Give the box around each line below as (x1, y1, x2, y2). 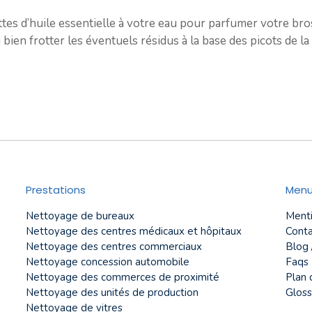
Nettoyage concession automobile (26, 255, 189, 270)
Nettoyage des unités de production (26, 286, 198, 300)
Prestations (26, 182, 86, 198)
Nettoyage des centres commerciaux (26, 240, 202, 254)
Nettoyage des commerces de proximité (26, 270, 219, 285)
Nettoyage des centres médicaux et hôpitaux (26, 224, 242, 239)
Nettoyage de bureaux (26, 209, 134, 224)
